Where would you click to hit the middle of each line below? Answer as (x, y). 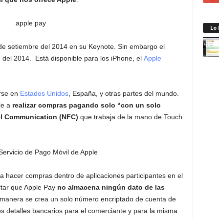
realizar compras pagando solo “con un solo (86, 105)
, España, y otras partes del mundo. (123, 93)
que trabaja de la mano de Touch (130, 117)
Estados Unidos (44, 93)
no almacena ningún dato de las (111, 187)
